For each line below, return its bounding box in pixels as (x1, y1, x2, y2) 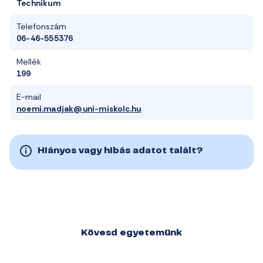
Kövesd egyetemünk (81, 229, 182, 237)
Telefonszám (16, 21, 66, 32)
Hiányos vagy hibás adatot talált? (38, 147, 203, 155)
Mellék (16, 56, 41, 67)
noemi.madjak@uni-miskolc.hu (16, 103, 141, 114)
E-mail (16, 92, 41, 102)
